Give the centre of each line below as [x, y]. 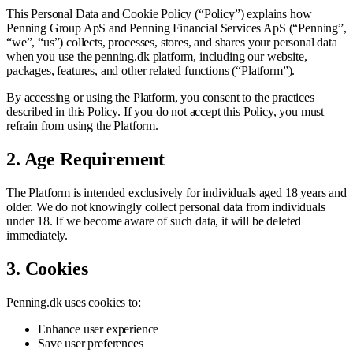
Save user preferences [91, 343]
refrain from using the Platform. [82, 125]
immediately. [37, 235]
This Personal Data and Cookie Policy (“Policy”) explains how [159, 13]
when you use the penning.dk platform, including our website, [157, 56]
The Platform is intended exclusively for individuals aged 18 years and [176, 192]
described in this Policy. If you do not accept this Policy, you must [165, 111]
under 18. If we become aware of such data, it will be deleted [154, 221]
